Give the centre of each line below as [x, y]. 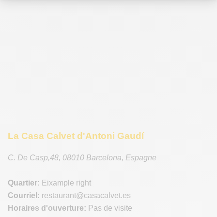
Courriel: [24, 195]
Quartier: [24, 183]
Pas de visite [109, 208]
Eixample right [65, 183]
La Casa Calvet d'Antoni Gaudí [76, 136]
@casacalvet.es [103, 195]
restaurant [58, 195]
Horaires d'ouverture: [47, 208]
